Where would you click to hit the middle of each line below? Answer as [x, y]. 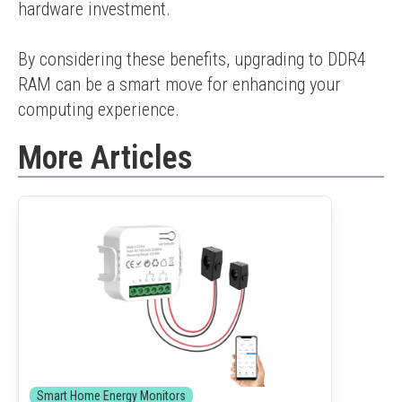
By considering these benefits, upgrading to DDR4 [192, 59]
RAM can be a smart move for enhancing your [179, 84]
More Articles [105, 158]
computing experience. [99, 109]
